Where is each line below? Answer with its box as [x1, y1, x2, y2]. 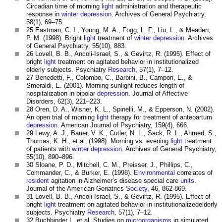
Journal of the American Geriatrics [26, 185, 126, 193]
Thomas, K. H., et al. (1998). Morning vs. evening [26, 137, 170, 145]
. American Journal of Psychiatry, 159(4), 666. [57, 121, 189, 129]
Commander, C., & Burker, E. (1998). [26, 169, 134, 177]
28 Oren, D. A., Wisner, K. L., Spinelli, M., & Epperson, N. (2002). [26, 106, 215, 113]
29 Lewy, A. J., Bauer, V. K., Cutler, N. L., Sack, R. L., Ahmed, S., [26, 129, 217, 137]
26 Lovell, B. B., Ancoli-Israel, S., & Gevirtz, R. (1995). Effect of [26, 50, 211, 58]
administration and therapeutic [113, 2, 202, 10]
